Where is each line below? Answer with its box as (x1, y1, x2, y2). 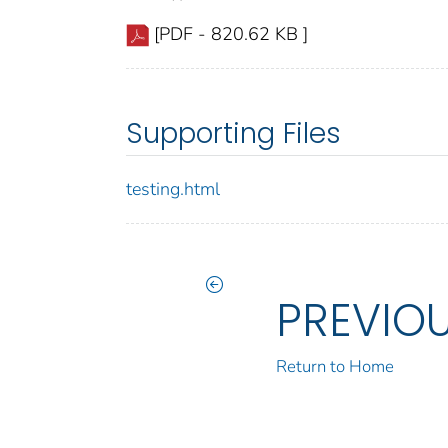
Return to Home (276, 354, 395, 378)
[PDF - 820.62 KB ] (154, 21, 308, 46)
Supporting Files (126, 113, 341, 153)
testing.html (126, 176, 220, 201)
